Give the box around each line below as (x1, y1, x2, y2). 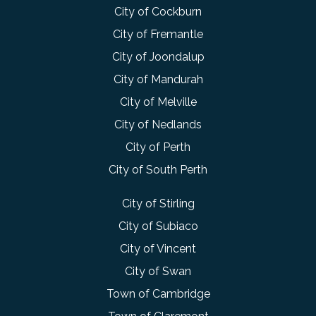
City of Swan (125, 265, 191, 278)
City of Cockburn (114, 5, 202, 18)
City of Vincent (120, 242, 196, 255)
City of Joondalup (111, 50, 205, 63)
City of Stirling (121, 197, 195, 210)
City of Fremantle (113, 28, 203, 41)
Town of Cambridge (106, 287, 210, 300)
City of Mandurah (113, 73, 203, 86)
